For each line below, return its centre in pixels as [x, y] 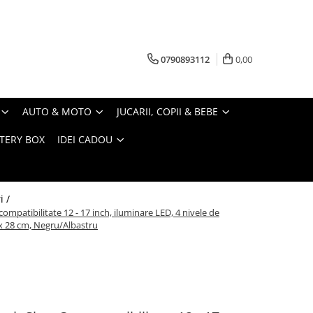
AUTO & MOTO [57, 111]
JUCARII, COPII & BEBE [167, 111]
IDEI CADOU [85, 139]
